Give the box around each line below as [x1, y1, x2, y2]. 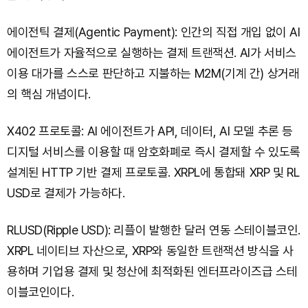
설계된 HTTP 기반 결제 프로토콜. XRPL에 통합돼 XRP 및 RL [7, 165, 300, 180]
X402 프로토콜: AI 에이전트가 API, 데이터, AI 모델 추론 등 [7, 124, 293, 139]
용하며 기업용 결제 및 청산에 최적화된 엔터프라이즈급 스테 [7, 264, 298, 279]
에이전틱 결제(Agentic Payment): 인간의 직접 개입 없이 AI [7, 25, 300, 40]
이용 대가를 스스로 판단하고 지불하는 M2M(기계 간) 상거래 [7, 66, 300, 81]
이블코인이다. [7, 285, 74, 300]
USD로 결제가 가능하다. [7, 186, 125, 201]
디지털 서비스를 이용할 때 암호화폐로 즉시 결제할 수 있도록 [7, 144, 300, 159]
